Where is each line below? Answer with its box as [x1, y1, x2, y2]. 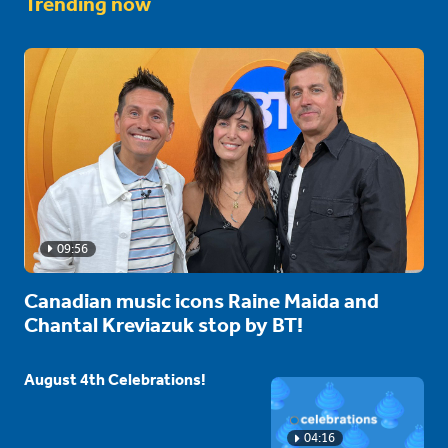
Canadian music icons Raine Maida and [24, 288, 379, 313]
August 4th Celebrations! [24, 369, 206, 389]
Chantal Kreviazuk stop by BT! [24, 312, 303, 337]
